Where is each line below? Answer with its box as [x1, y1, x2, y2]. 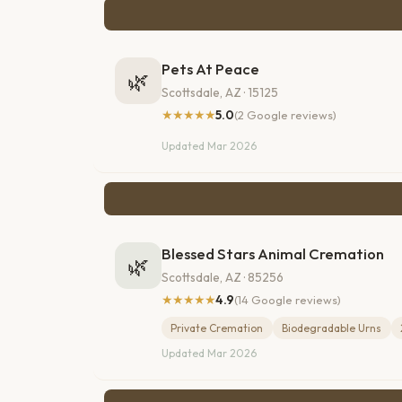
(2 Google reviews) [234, 108, 336, 123]
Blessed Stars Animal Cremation [162, 244, 384, 264]
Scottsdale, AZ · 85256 [162, 268, 284, 285]
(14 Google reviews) [234, 293, 341, 308]
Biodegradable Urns [282, 320, 382, 335]
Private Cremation [170, 320, 264, 335]
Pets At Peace [162, 59, 259, 79]
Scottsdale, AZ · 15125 [162, 83, 278, 100]
